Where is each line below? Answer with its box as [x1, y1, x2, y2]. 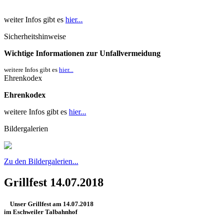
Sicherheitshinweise [4, 32, 66, 41]
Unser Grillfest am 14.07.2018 [4, 200, 97, 208]
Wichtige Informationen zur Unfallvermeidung [4, 49, 161, 57]
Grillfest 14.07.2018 [4, 175, 104, 189]
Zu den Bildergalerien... [4, 157, 78, 166]
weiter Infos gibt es [4, 15, 65, 24]
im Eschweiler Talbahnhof [4, 208, 77, 216]
